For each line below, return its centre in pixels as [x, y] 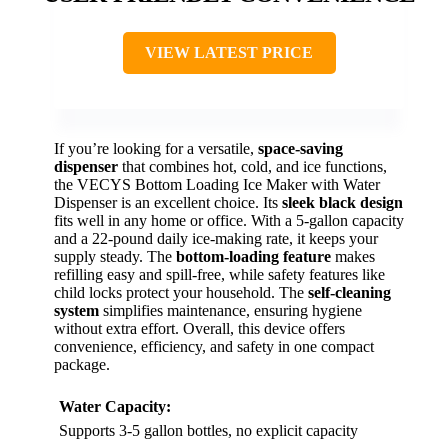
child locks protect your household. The [181, 292]
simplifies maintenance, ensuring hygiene [230, 310]
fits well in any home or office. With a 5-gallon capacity [229, 220]
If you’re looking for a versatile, [156, 148]
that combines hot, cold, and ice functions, [252, 166]
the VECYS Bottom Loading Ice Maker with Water [217, 184]
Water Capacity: [115, 406]
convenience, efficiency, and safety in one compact [214, 346]
